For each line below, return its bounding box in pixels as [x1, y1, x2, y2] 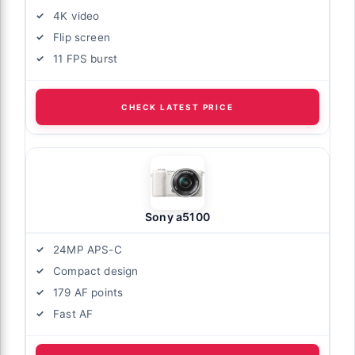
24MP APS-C [53, 242, 122, 256]
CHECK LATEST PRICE [121, 101, 234, 112]
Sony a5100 [145, 209, 210, 223]
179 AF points [53, 285, 124, 299]
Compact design [53, 264, 139, 277]
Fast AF [53, 307, 94, 320]
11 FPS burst [53, 52, 118, 65]
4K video [53, 9, 100, 22]
